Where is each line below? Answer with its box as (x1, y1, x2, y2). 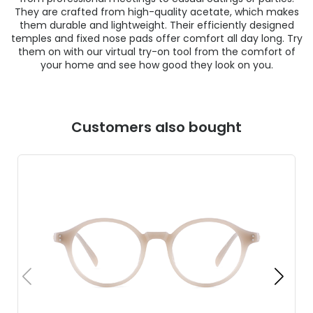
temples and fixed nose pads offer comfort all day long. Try (10, 31, 303, 45)
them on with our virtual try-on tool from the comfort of (17, 44, 296, 59)
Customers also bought (71, 117, 242, 137)
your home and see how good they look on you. (40, 57, 273, 72)
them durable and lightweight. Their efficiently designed (19, 17, 294, 32)
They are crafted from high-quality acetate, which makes (14, 4, 299, 19)
